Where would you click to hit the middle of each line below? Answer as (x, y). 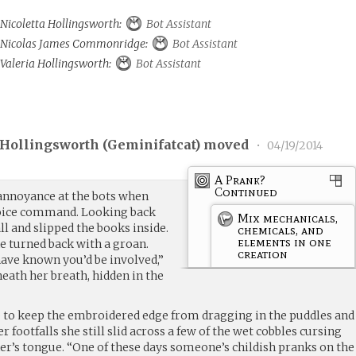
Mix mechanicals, (288, 218)
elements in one (285, 242)
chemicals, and (281, 230)
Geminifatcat (151, 145)
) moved (224, 145)
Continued (246, 192)
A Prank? (240, 180)
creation (263, 253)
